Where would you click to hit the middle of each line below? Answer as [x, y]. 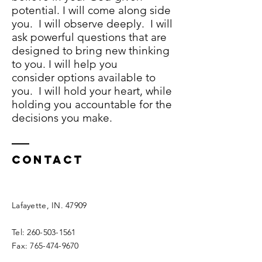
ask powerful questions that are [89, 37]
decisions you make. [62, 118]
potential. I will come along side [91, 10]
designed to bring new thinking [91, 51]
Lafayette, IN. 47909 [49, 205]
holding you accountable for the [92, 104]
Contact [48, 160]
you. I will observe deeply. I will [92, 24]
